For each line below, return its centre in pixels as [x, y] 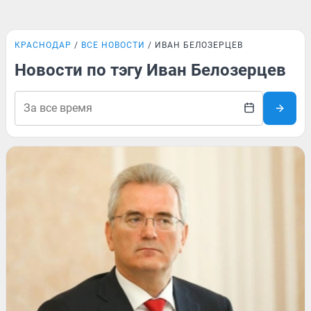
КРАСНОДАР [43, 45]
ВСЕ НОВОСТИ [113, 45]
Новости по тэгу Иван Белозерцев [150, 70]
